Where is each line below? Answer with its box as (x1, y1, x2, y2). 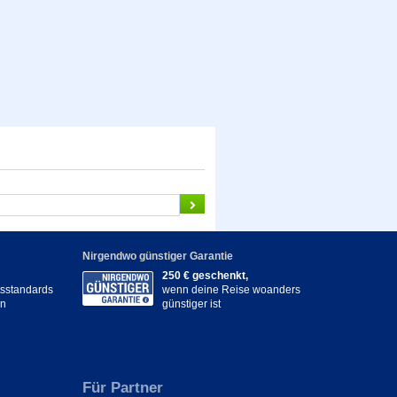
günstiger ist (161, 297, 221, 310)
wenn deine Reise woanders (161, 283, 300, 296)
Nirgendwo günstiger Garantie (82, 249, 233, 262)
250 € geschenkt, (161, 269, 248, 282)
